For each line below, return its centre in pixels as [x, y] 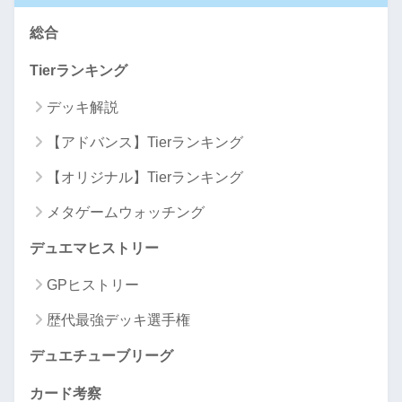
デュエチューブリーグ [101, 355]
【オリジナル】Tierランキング [145, 177]
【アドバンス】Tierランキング [145, 142]
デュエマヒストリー [94, 248]
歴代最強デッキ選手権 [118, 319]
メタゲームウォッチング [126, 212]
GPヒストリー [93, 284]
